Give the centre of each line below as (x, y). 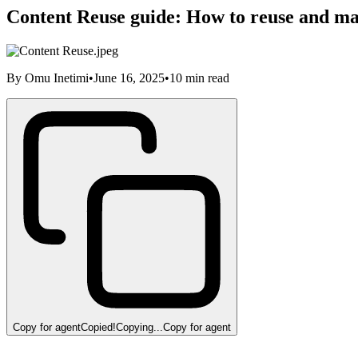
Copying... (139, 327)
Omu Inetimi (57, 78)
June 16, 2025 (129, 78)
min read (206, 78)
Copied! (98, 327)
